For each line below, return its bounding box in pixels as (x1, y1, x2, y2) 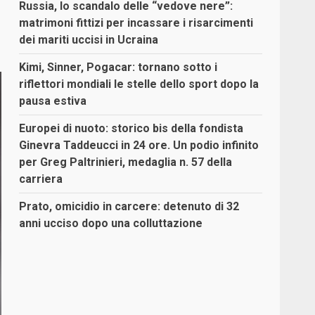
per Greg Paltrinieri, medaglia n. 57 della (19, 155, 233, 169)
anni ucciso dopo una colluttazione (19, 217, 203, 231)
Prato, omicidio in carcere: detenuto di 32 (19, 200, 240, 214)
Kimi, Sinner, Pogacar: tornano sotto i (19, 60, 218, 75)
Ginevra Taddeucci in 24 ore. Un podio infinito (19, 139, 259, 153)
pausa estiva (19, 94, 87, 108)
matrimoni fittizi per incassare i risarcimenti (19, 16, 254, 30)
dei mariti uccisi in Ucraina (19, 33, 159, 47)
